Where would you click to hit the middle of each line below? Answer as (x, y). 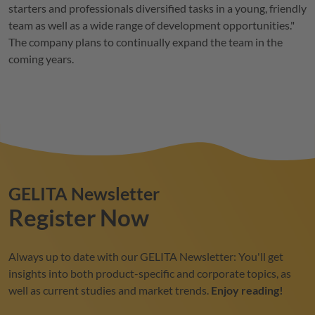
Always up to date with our (74, 257)
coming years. (41, 58)
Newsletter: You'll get (230, 257)
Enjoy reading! (247, 290)
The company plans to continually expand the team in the (146, 41)
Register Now (79, 218)
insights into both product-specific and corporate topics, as (150, 274)
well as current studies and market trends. (110, 290)
